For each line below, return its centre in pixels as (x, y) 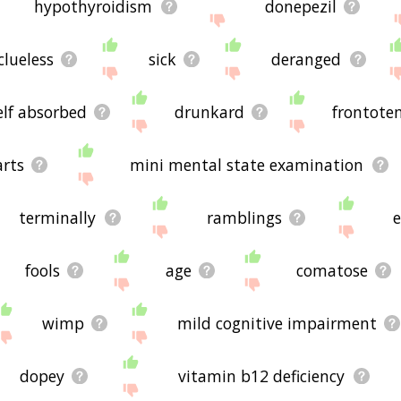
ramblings (244, 217)
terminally (58, 217)
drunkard (209, 111)
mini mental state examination (247, 164)
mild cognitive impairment (277, 323)
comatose (333, 270)
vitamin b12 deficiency (262, 375)
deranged (307, 59)
